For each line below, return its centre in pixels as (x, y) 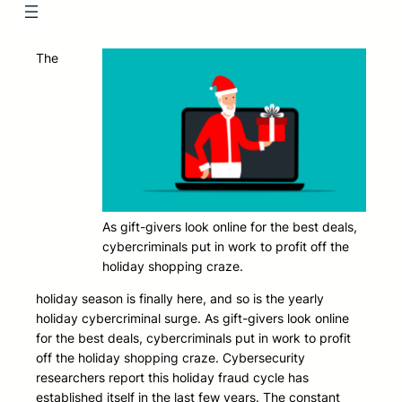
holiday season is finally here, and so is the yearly (180, 299)
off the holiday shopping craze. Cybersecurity (170, 358)
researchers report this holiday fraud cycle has (172, 378)
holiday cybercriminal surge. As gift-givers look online (192, 319)
